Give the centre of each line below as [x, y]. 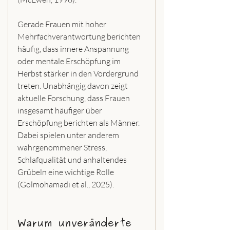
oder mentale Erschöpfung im [70, 61]
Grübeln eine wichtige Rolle [66, 172]
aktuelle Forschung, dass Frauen [74, 98]
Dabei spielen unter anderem [69, 135]
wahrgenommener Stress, [63, 148]
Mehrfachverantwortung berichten [80, 37]
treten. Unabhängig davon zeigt [73, 86]
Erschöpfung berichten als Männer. [79, 123]
